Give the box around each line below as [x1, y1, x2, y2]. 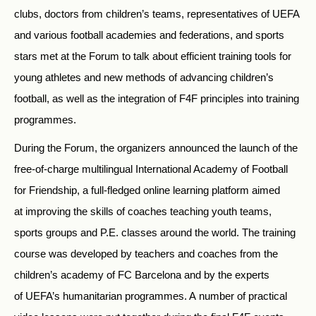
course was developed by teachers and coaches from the [14, 247, 278, 260]
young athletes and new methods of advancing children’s [14, 71, 274, 83]
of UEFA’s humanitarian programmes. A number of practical [14, 289, 287, 302]
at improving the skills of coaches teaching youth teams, [14, 205, 272, 217]
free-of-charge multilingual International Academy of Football [14, 162, 288, 175]
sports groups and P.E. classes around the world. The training [14, 226, 296, 238]
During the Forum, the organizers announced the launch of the [14, 141, 298, 154]
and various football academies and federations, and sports [14, 28, 284, 41]
